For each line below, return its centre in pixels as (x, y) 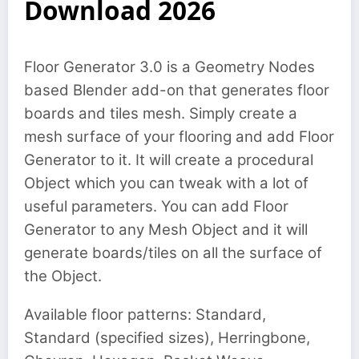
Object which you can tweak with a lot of (166, 183)
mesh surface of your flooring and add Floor (179, 137)
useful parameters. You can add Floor (156, 206)
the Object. (63, 276)
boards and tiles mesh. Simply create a (161, 113)
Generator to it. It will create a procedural (169, 160)
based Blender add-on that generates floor (177, 90)
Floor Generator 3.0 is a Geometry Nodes (169, 67)
